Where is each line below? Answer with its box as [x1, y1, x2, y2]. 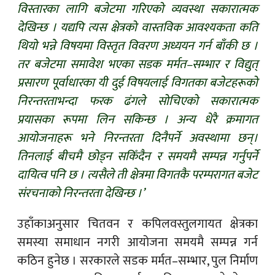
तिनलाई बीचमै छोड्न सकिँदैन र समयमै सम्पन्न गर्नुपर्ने [17, 145, 258, 167]
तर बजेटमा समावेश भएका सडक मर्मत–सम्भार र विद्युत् [17, 53, 258, 75]
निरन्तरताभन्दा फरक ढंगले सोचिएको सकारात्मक [17, 90, 258, 112]
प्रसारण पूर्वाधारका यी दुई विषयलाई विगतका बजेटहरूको [17, 72, 258, 93]
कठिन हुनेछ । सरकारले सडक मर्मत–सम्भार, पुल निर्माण [17, 250, 258, 271]
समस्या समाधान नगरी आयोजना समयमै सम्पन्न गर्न [17, 231, 258, 253]
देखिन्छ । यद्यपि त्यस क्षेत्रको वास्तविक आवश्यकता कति [17, 17, 258, 38]
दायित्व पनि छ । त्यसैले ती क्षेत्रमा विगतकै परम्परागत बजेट [17, 164, 258, 185]
